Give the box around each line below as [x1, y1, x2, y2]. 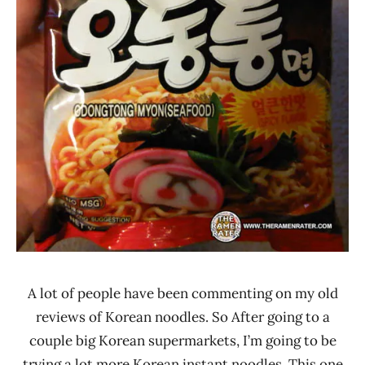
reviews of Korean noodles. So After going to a [35, 307, 330, 326]
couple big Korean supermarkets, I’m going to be [29, 331, 336, 350]
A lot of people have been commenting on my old [27, 284, 338, 302]
